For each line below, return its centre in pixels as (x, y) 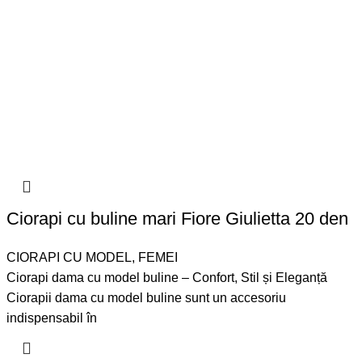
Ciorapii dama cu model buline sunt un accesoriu (147, 298)
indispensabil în (52, 318)
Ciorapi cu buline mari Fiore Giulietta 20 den (178, 219)
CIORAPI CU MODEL (69, 258)
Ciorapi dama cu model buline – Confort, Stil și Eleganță (167, 278)
